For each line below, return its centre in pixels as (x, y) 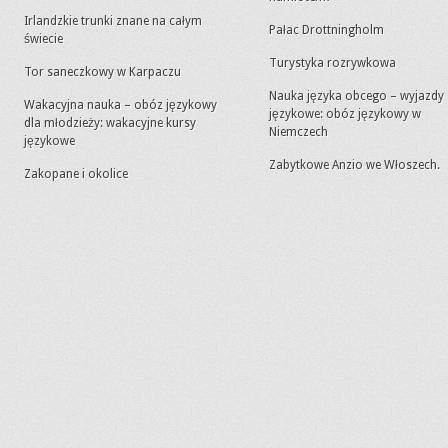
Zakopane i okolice (76, 174)
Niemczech (298, 132)
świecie (43, 39)
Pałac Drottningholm (326, 30)
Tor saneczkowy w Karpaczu (102, 72)
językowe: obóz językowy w (345, 114)
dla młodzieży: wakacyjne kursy (110, 123)
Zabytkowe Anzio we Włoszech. (354, 165)
